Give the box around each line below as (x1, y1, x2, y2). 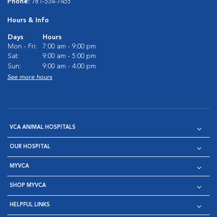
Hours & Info (7, 17, 49, 24)
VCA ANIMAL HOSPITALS (10, 125, 76, 130)
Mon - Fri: (8, 43, 37, 50)
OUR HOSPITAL (10, 144, 50, 150)
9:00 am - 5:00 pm (43, 53, 96, 60)
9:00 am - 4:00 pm (43, 63, 96, 70)
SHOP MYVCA (10, 183, 46, 188)
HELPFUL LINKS (10, 202, 50, 208)
